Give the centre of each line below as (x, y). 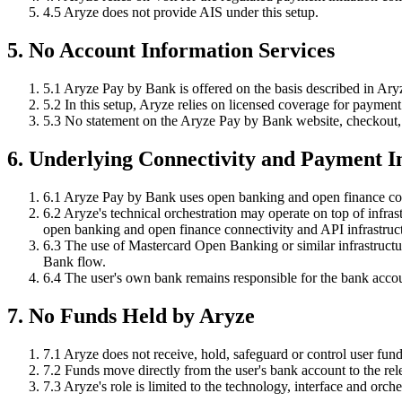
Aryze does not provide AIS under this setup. (190, 13)
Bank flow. (74, 261)
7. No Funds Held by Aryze (131, 315)
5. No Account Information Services (171, 51)
